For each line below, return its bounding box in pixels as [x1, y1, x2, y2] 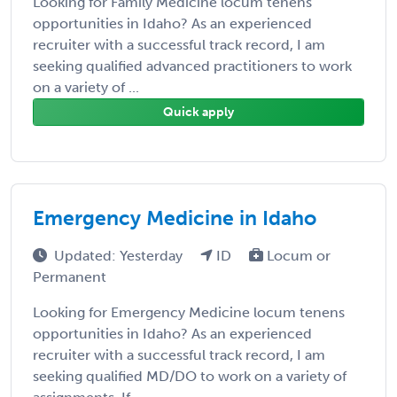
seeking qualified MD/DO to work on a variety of [33, 367, 346, 385]
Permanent [33, 268, 106, 285]
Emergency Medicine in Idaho [33, 205, 316, 230]
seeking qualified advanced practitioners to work [33, 57, 352, 74]
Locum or [263, 246, 331, 264]
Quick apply [163, 104, 234, 120]
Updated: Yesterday [54, 246, 186, 264]
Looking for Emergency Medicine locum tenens [33, 303, 345, 321]
